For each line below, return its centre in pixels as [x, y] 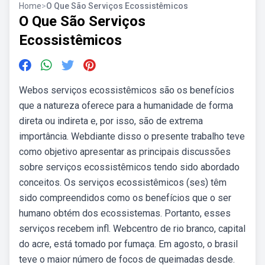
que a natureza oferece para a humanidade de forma [126, 106]
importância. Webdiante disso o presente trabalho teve [132, 136]
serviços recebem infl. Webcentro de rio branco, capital [132, 229]
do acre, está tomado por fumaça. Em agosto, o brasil [128, 244]
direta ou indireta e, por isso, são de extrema [111, 121]
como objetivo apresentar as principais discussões [125, 152]
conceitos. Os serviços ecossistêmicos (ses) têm [123, 182]
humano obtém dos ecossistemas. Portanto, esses [125, 213]
